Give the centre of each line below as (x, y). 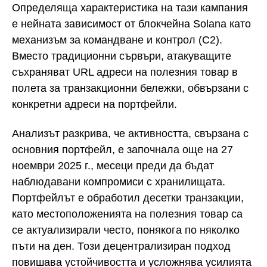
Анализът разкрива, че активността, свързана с (130, 133)
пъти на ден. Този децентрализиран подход (121, 246)
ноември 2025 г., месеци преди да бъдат (113, 165)
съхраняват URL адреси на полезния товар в (125, 72)
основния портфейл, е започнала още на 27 (122, 149)
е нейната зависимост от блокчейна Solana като (131, 24)
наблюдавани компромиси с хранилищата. (119, 181)
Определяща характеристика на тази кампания (130, 8)
